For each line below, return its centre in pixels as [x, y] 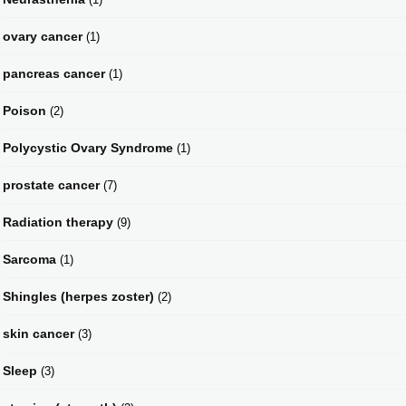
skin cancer [39, 333]
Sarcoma [29, 259]
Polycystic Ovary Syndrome [88, 147]
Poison [24, 110]
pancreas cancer [54, 73]
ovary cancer [43, 36]
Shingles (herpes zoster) [78, 296]
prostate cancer [51, 184]
